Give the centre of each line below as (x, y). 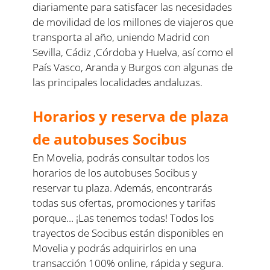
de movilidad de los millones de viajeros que (133, 22)
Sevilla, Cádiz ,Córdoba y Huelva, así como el (133, 52)
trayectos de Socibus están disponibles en (128, 233)
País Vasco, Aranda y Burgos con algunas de (133, 67)
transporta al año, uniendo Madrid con (121, 37)
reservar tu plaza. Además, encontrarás (123, 187)
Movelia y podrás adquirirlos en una (115, 248)
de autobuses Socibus (110, 139)
